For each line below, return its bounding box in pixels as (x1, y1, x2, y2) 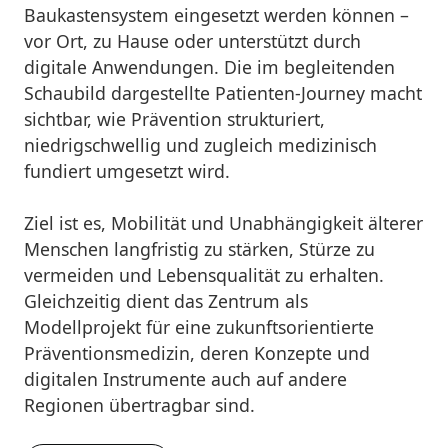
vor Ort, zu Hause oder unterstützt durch (23, 28, 361, 53)
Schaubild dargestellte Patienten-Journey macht (23, 80, 422, 105)
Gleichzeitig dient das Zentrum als (23, 288, 308, 313)
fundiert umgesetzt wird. (23, 158, 230, 183)
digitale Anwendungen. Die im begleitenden (23, 54, 395, 79)
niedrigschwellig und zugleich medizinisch (23, 132, 377, 157)
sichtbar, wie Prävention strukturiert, (23, 106, 325, 131)
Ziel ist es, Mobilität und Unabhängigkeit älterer (23, 210, 423, 235)
